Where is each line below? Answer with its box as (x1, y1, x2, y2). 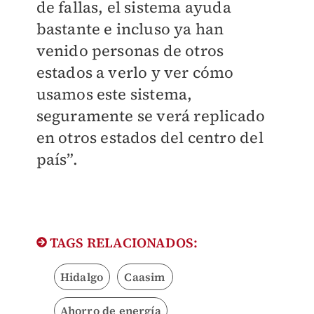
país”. (36, 149, 78, 170)
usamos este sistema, (36, 83, 193, 105)
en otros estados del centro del (36, 127, 264, 149)
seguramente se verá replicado (36, 105, 266, 127)
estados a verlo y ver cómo (36, 62, 234, 83)
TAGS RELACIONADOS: (46, 233, 198, 252)
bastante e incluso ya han (36, 18, 224, 40)
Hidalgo (60, 269, 104, 285)
